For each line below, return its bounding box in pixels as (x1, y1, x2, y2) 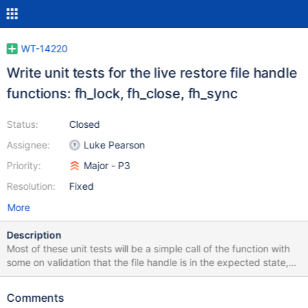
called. (6, 284, 36, 296)
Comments (6, 291, 65, 305)
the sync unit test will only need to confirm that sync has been (6, 270, 285, 282)
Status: (6, 118, 38, 130)
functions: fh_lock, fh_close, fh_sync (6, 85, 238, 102)
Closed (69, 118, 100, 130)
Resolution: (6, 180, 56, 192)
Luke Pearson (83, 139, 145, 151)
